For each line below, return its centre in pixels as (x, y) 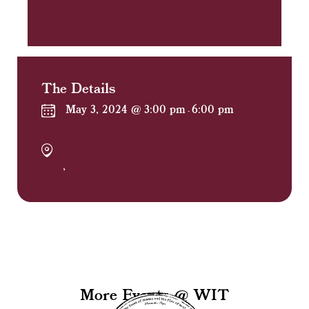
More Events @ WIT (154, 296)
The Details (79, 89)
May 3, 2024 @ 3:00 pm (126, 110)
